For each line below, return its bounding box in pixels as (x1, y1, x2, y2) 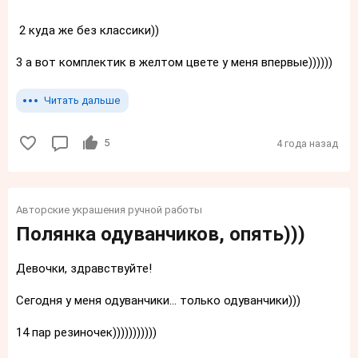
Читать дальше (44, 94, 120, 107)
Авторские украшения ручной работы (16, 203, 202, 216)
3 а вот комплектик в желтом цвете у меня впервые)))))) (16, 55, 332, 70)
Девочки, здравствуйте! (16, 261, 152, 276)
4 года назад (276, 137, 338, 149)
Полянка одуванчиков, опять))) (16, 222, 305, 245)
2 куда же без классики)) (16, 23, 159, 38)
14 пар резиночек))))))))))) (16, 324, 157, 340)
